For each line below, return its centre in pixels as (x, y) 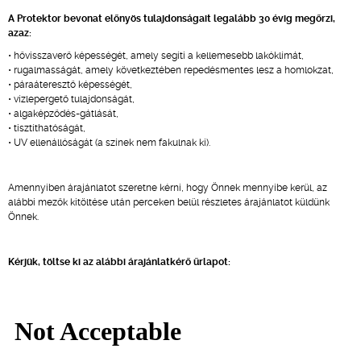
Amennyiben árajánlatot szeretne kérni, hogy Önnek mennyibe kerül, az (168, 188)
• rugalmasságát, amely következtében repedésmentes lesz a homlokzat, (171, 70)
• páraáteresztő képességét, (70, 85)
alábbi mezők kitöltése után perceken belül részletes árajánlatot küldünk (169, 202)
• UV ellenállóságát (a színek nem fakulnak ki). (109, 143)
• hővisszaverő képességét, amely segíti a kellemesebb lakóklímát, (156, 56)
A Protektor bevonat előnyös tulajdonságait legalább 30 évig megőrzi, (172, 19)
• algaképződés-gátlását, (63, 114)
